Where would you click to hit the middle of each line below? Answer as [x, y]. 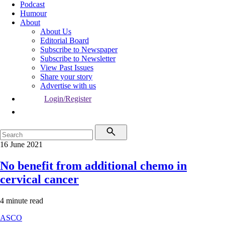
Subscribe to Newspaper [79, 49]
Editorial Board [65, 40]
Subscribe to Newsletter [78, 59]
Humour [33, 13]
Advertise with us [68, 86]
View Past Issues [67, 68]
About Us [56, 31]
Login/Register [68, 99]
